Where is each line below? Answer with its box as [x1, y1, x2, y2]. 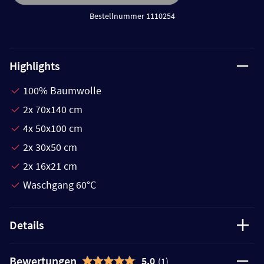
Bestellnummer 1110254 [89, 10, 175, 21]
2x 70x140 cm [23, 102, 82, 116]
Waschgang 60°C [23, 177, 96, 192]
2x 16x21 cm [23, 159, 77, 173]
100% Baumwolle [23, 83, 101, 97]
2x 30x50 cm [23, 140, 77, 154]
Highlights [9, 58, 60, 73]
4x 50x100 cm [23, 121, 82, 135]
